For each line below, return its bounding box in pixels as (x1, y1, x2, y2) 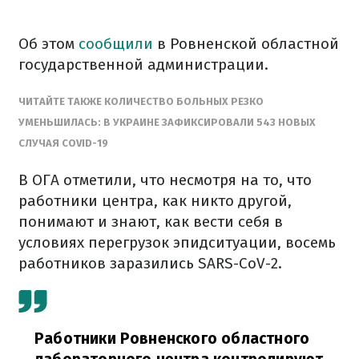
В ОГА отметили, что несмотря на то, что (18, 171, 312, 189)
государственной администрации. (18, 55, 268, 74)
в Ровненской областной (153, 34, 339, 53)
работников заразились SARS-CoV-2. (18, 254, 282, 272)
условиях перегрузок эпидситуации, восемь (18, 233, 336, 252)
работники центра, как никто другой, (18, 192, 292, 210)
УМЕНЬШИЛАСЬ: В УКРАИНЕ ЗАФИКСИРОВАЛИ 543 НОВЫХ (18, 116, 316, 128)
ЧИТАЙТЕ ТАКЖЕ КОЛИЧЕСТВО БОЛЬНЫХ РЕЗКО (18, 95, 264, 107)
